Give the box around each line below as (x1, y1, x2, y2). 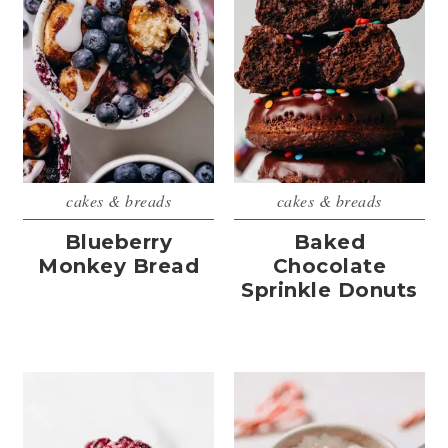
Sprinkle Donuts (241, 278, 418, 303)
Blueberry (64, 230, 173, 255)
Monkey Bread (38, 254, 200, 279)
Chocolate (272, 254, 387, 279)
